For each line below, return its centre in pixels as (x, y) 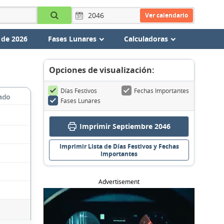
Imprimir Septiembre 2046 (125, 126)
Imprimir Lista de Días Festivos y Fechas (119, 146)
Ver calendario (166, 15)
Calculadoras (146, 39)
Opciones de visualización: (102, 70)
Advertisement (119, 182)
